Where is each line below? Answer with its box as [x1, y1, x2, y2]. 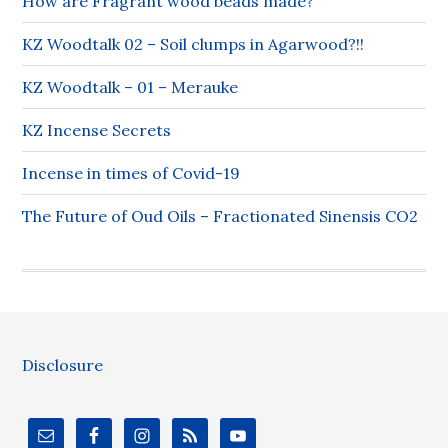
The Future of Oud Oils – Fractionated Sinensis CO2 [22, 206, 419, 227]
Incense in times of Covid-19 [22, 163, 241, 184]
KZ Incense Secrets [22, 120, 172, 141]
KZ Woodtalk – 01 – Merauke [22, 77, 239, 98]
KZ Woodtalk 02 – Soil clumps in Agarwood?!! [22, 34, 365, 55]
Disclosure [22, 355, 104, 376]
